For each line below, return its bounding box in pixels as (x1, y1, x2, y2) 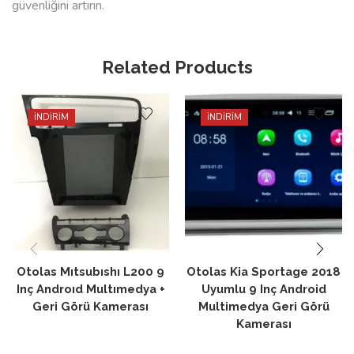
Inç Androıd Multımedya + (16, 281, 165, 296)
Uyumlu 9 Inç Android (201, 281, 326, 296)
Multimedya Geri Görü (198, 299, 330, 313)
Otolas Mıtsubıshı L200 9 (17, 264, 164, 278)
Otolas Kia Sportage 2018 (186, 264, 341, 278)
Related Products (101, 56, 253, 77)
